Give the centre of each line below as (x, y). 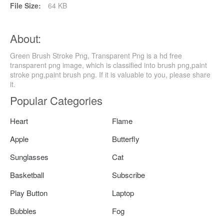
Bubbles (23, 211)
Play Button (29, 193)
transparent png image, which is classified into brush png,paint (108, 65)
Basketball (27, 175)
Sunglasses (29, 157)
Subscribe (128, 175)
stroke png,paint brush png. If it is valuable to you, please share (110, 75)
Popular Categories (56, 100)
